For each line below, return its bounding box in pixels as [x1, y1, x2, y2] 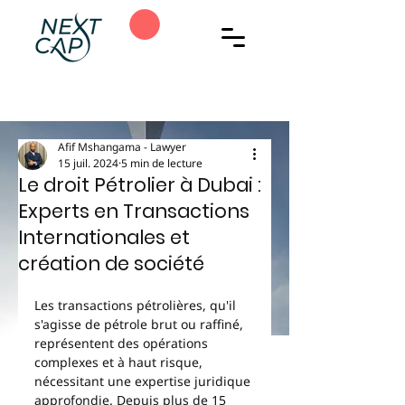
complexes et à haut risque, [34, 353, 206, 371]
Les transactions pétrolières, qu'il [34, 297, 240, 314]
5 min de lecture [121, 155, 202, 171]
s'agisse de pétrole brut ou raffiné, [34, 316, 247, 333]
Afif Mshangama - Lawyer [58, 139, 186, 155]
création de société [18, 250, 204, 277]
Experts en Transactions [18, 198, 250, 224]
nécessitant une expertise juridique [34, 372, 254, 390]
